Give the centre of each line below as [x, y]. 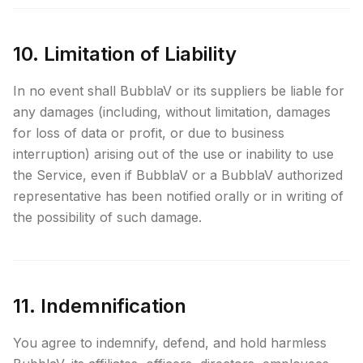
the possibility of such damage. [107, 217]
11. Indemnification [100, 306]
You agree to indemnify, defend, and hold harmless [170, 343]
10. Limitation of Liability [125, 54]
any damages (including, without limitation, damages [172, 112]
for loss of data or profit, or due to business [149, 133]
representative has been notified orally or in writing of [178, 196]
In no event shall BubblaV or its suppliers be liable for [179, 91]
